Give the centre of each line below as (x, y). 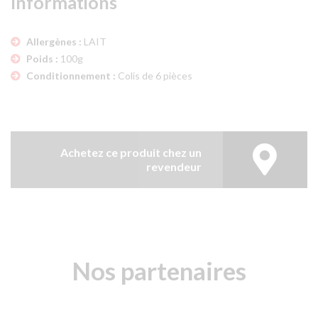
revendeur (174, 166)
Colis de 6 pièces (155, 75)
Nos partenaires (159, 270)
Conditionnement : (71, 75)
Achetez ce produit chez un (131, 152)
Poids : (42, 58)
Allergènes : (54, 41)
